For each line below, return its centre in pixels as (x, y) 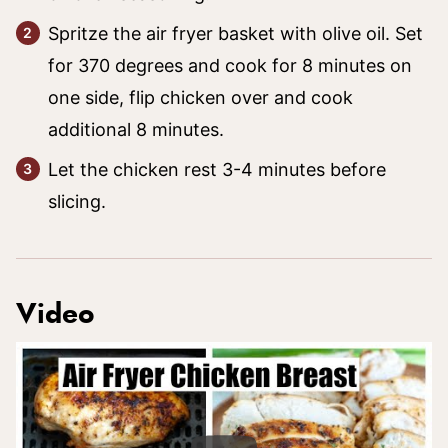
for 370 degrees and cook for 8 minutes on (230, 65)
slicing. (79, 201)
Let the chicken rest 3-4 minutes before (217, 169)
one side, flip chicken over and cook (200, 97)
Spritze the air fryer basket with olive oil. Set (235, 33)
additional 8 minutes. (138, 129)
